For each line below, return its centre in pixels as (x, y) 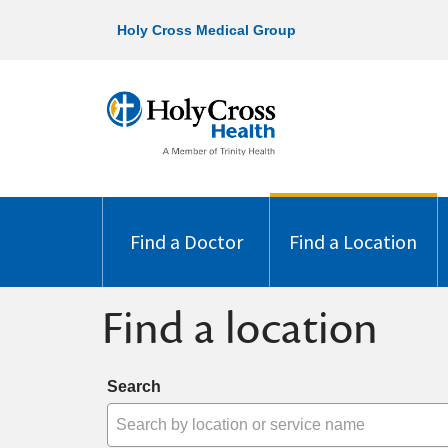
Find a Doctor (186, 241)
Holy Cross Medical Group (206, 30)
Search (134, 386)
